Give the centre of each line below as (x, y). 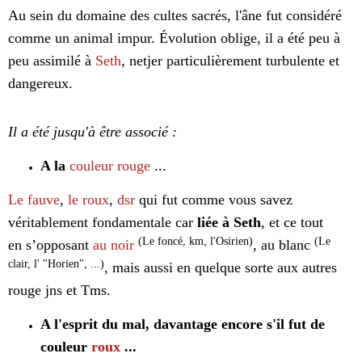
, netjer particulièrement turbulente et (230, 61)
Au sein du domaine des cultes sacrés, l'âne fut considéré (175, 16)
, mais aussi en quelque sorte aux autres (221, 268)
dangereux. (40, 84)
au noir (116, 245)
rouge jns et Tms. (59, 290)
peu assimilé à (50, 61)
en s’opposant (51, 245)
